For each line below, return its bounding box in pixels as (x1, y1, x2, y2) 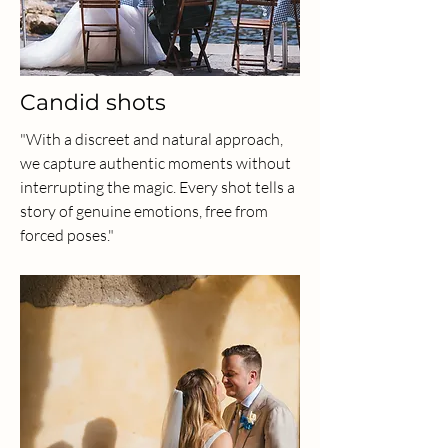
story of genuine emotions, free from (20, 201, 268, 221)
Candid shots (20, 89, 166, 116)
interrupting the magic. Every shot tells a (20, 177, 295, 197)
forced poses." (20, 225, 114, 245)
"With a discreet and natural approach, (20, 129, 283, 149)
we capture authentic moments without (20, 153, 291, 173)
